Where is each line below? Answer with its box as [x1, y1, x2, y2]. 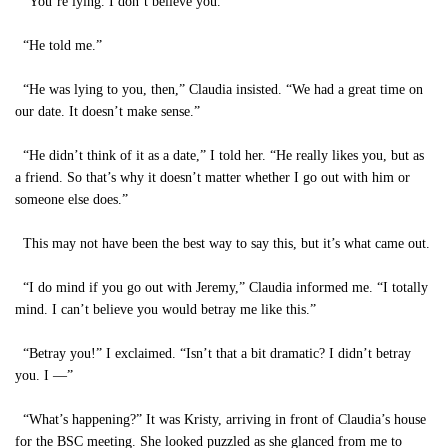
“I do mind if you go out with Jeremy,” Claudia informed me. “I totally [15, 280, 428, 295]
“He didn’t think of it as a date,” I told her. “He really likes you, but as [15, 148, 424, 163]
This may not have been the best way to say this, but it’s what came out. [15, 236, 430, 251]
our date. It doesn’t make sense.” [15, 104, 200, 119]
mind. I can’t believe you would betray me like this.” [15, 302, 316, 317]
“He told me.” [15, 38, 102, 53]
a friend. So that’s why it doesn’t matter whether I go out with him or [15, 170, 410, 185]
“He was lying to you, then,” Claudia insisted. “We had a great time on [15, 82, 423, 97]
